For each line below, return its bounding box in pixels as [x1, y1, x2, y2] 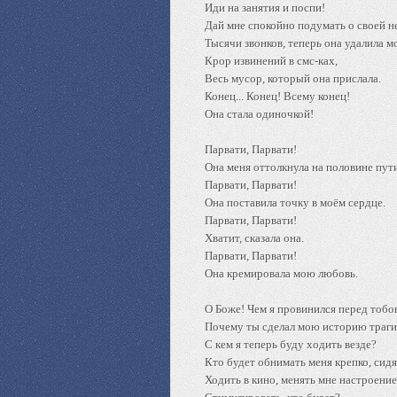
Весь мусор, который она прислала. [205, 72, 381, 85]
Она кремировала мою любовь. [205, 267, 358, 280]
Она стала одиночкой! [205, 107, 314, 121]
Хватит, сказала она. [205, 231, 304, 245]
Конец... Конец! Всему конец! [205, 90, 350, 103]
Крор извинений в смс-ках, [205, 54, 338, 67]
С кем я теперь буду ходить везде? [205, 338, 377, 351]
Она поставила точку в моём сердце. [205, 196, 385, 209]
